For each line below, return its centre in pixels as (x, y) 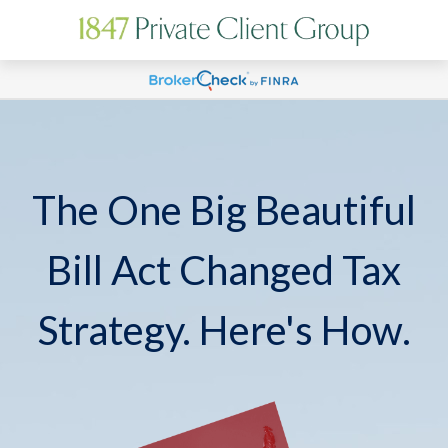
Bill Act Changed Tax (224, 270)
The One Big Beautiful (224, 210)
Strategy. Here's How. (224, 330)
